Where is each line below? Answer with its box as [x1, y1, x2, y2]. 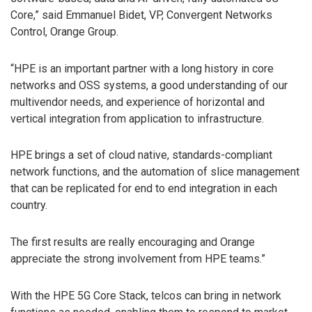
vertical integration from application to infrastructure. [10, 111, 264, 125]
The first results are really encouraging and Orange [10, 235, 255, 249]
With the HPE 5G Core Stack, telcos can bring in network [10, 289, 281, 303]
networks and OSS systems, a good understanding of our [10, 78, 288, 92]
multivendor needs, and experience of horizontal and [10, 95, 265, 109]
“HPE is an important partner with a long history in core [10, 61, 274, 75]
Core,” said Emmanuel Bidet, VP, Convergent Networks [10, 8, 272, 22]
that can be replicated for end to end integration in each [10, 182, 277, 196]
